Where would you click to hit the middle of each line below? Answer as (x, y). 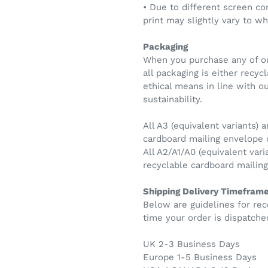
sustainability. (173, 99)
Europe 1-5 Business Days (200, 257)
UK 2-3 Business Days (191, 244)
